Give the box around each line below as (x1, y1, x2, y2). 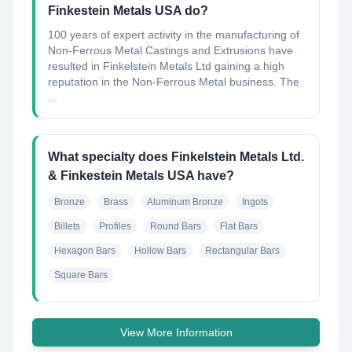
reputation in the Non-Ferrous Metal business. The (48, 75, 299, 88)
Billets (54, 221, 80, 232)
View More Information (119, 326, 233, 339)
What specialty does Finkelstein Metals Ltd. (48, 150, 304, 163)
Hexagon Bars (54, 245, 115, 256)
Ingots (242, 196, 268, 207)
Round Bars (150, 221, 201, 232)
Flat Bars (220, 221, 258, 232)
